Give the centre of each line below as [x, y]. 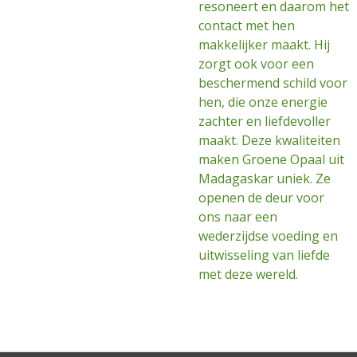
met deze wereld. [248, 274]
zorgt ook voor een [256, 64]
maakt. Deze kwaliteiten [269, 140]
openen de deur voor [261, 198]
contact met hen [247, 25]
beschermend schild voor [273, 83]
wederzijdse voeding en [268, 236]
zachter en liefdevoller [265, 121]
